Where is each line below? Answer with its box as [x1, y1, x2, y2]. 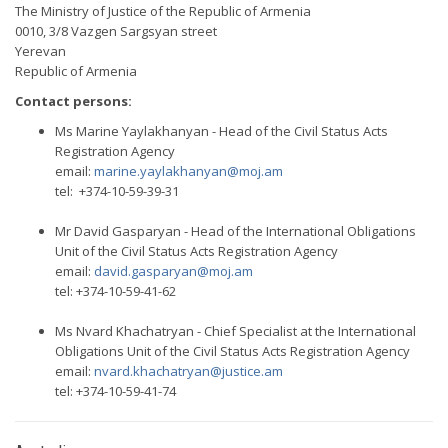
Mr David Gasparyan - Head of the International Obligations [55, 222, 416, 240]
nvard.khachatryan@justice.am [94, 362, 283, 380]
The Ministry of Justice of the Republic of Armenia [15, 2, 311, 20]
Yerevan [15, 42, 66, 60]
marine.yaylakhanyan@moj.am [94, 162, 283, 180]
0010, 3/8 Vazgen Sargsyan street [15, 22, 217, 40]
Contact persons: [15, 92, 132, 110]
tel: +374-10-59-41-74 [55, 382, 176, 400]
